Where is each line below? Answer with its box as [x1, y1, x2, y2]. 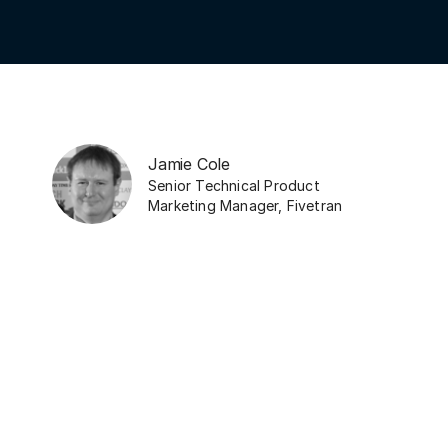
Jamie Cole [148, 153, 231, 174]
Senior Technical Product [148, 176, 320, 194]
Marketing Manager [148, 196, 279, 214]
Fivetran [286, 196, 343, 214]
